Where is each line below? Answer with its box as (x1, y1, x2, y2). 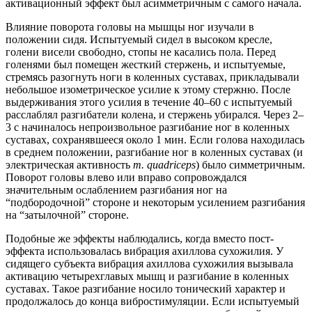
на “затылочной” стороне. (6, 209, 129, 221)
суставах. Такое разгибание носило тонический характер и (6, 283, 286, 295)
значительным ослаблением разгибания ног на (6, 184, 227, 196)
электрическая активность (6, 159, 133, 171)
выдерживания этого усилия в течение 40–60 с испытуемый (6, 96, 292, 109)
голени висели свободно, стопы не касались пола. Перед (6, 46, 276, 58)
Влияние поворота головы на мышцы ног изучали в (6, 21, 254, 33)
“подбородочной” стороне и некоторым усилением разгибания (6, 196, 305, 209)
